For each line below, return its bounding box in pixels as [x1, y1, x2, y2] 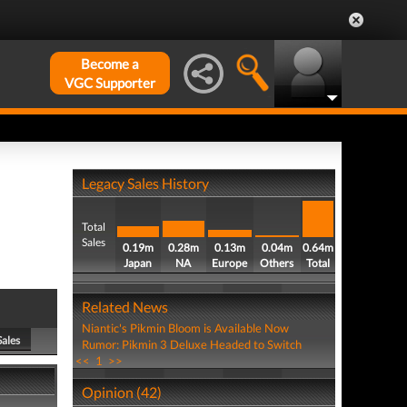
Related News [81, 298, 168, 315]
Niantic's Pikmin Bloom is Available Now [81, 321, 289, 335]
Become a [81, 55, 139, 72]
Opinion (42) [81, 383, 162, 401]
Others [260, 256, 294, 270]
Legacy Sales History [81, 174, 209, 192]
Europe [212, 256, 248, 270]
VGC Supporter [65, 74, 155, 91]
